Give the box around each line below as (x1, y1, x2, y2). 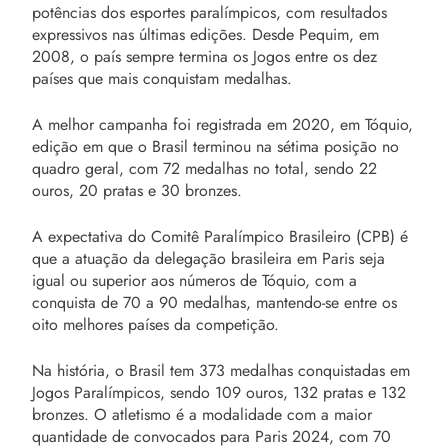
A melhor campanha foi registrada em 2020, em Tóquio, (32, 112, 413, 136)
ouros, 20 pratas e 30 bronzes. (32, 178, 242, 202)
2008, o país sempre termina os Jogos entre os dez (32, 44, 377, 68)
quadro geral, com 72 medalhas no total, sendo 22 (32, 156, 377, 180)
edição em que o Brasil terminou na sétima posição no (32, 134, 399, 158)
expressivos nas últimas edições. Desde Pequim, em (32, 22, 379, 46)
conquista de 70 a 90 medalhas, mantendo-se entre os (32, 290, 397, 314)
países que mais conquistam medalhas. (32, 66, 292, 90)
